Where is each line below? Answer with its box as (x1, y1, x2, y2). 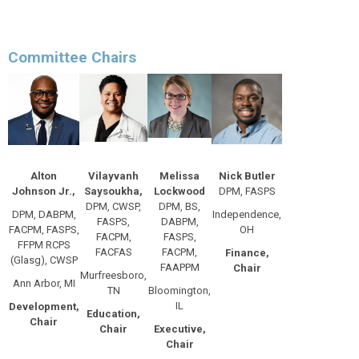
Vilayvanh (88, 169, 139, 182)
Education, (87, 307, 140, 320)
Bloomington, (148, 284, 211, 296)
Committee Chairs (8, 47, 136, 67)
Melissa (159, 169, 200, 182)
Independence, (212, 208, 281, 220)
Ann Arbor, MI (12, 276, 75, 289)
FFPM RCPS (17, 238, 71, 251)
